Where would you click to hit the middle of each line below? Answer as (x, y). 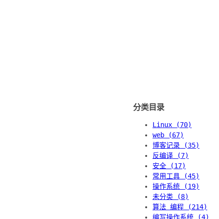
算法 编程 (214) (180, 207)
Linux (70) (172, 124)
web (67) (168, 135)
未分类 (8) (171, 196)
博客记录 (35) (176, 145)
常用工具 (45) (176, 176)
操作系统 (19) (176, 186)
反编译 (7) (171, 155)
